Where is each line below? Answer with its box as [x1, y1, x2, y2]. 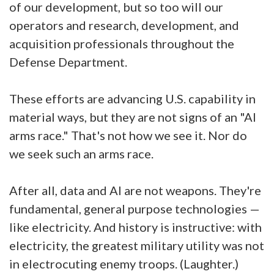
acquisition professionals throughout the [9, 36, 234, 51]
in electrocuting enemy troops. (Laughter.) [9, 256, 239, 271]
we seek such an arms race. [9, 146, 156, 161]
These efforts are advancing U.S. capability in [9, 91, 256, 106]
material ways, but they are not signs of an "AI [9, 109, 256, 124]
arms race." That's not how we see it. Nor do [9, 128, 247, 143]
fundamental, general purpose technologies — [9, 201, 260, 216]
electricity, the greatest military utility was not [9, 238, 264, 253]
